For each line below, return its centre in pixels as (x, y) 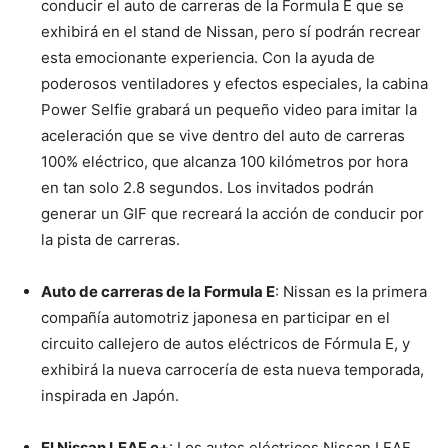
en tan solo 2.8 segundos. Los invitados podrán (207, 188)
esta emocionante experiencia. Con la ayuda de (208, 58)
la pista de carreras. (110, 240)
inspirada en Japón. (110, 396)
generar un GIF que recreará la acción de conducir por (232, 214)
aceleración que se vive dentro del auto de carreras (223, 136)
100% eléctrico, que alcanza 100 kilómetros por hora (224, 162)
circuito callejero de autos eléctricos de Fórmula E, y (225, 344)
